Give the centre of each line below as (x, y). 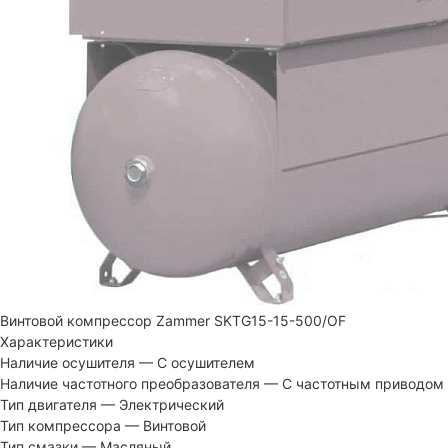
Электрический (171, 404)
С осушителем (206, 362)
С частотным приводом (363, 383)
